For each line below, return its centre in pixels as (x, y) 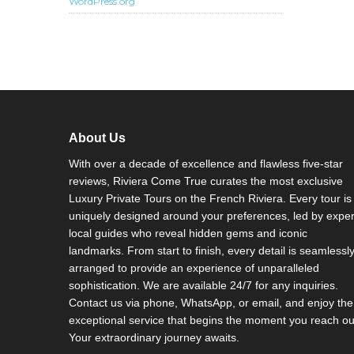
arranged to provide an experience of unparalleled (194, 268)
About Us (97, 138)
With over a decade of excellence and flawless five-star (206, 164)
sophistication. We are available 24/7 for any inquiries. (203, 285)
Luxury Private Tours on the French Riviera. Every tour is (210, 198)
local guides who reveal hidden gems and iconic (188, 233)
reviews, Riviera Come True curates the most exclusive (206, 181)
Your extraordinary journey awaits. (154, 337)
